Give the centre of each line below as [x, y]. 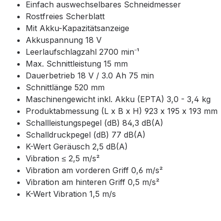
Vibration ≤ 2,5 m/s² [63, 159]
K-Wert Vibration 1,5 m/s [71, 194]
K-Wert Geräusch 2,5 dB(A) [77, 147]
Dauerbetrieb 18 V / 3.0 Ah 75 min [90, 76]
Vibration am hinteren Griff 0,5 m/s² [92, 182]
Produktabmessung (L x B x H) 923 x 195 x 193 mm [122, 111]
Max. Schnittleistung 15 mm [77, 64]
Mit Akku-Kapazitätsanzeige [77, 28]
